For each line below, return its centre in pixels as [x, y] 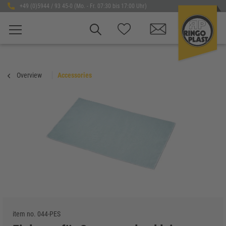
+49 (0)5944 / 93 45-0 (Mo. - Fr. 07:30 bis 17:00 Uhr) [83, 6]
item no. [25, 214]
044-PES [49, 214]
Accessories [75, 75]
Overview [29, 75]
